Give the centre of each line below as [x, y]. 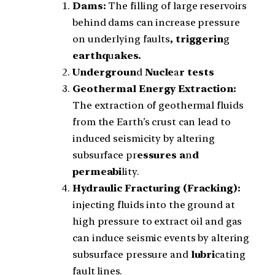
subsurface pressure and [130, 254]
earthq [91, 55]
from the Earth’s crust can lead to [152, 122]
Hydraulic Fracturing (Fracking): [157, 188]
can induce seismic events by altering [161, 238]
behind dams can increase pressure [156, 22]
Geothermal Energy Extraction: [155, 88]
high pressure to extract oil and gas [157, 221]
